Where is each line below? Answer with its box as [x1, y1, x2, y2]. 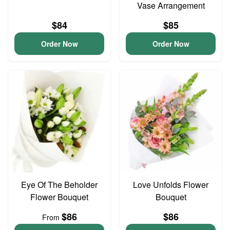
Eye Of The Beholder [21, 179, 98, 190]
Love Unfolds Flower [133, 179, 208, 190]
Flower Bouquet [30, 191, 88, 203]
